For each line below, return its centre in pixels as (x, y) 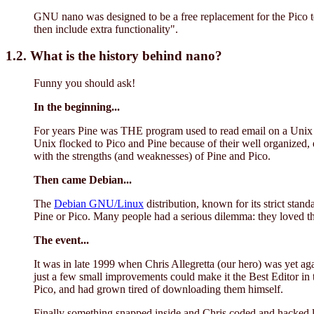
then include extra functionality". (106, 29)
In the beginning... (77, 107)
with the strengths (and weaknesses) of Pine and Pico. (152, 156)
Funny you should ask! (84, 83)
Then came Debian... (83, 179)
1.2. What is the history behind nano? (114, 56)
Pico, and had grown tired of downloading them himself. (158, 289)
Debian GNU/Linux (99, 203)
